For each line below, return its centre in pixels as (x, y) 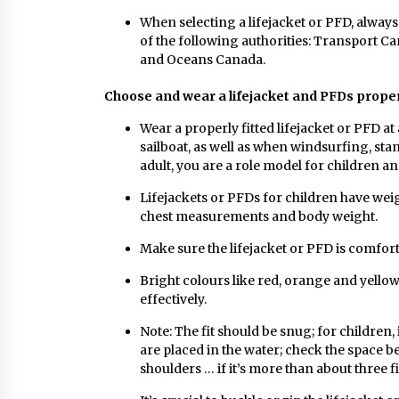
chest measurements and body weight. (259, 216)
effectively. (173, 299)
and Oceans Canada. (203, 60)
